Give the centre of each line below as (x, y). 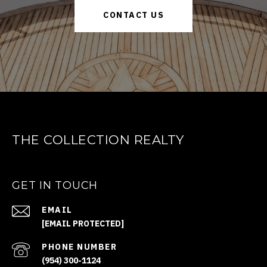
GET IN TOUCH (55, 186)
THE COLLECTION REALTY (98, 140)
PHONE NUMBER (79, 247)
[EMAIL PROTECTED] (83, 224)
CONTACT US (133, 15)
